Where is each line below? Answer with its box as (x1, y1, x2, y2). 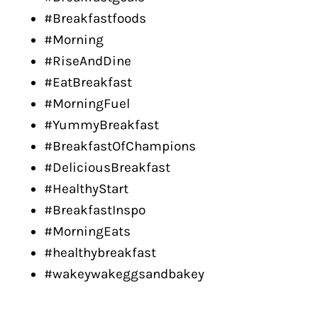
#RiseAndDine (44, 53, 131, 69)
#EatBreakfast (44, 75, 132, 90)
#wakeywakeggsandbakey (44, 266, 204, 282)
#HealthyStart (44, 181, 128, 197)
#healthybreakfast (44, 245, 156, 261)
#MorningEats (44, 224, 131, 239)
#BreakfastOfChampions (44, 138, 196, 154)
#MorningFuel (44, 96, 130, 111)
